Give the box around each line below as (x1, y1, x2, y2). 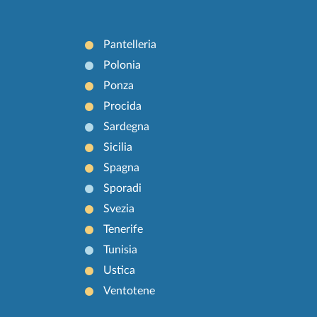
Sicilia (103, 142, 133, 154)
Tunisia (103, 244, 138, 256)
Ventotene (103, 285, 156, 297)
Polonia (103, 59, 142, 71)
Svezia (103, 203, 135, 215)
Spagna (103, 162, 140, 174)
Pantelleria (103, 39, 157, 51)
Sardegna (103, 121, 150, 133)
